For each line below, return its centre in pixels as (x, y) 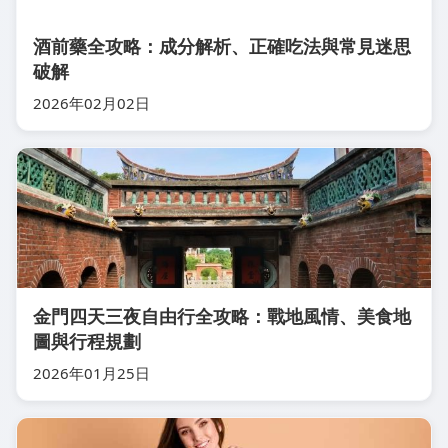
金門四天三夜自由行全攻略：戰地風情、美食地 (222, 316)
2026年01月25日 (91, 373)
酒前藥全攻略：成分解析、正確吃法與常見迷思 (222, 46)
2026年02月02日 (91, 103)
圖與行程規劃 (87, 341)
